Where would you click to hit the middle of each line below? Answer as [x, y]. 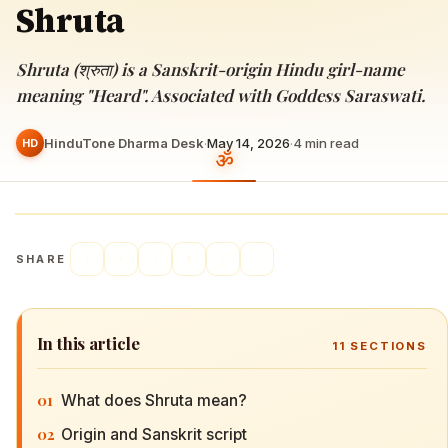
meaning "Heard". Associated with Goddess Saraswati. [220, 95]
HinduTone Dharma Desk [124, 142]
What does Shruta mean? [154, 400]
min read [330, 142]
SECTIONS [386, 346]
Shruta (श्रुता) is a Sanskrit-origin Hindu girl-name [210, 69]
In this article [88, 343]
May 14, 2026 [248, 142]
